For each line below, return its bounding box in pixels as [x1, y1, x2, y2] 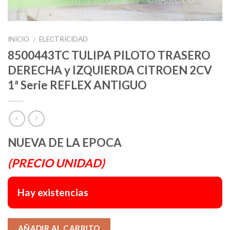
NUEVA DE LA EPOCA [8, 136, 122, 150]
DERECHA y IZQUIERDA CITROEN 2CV [8, 63, 212, 78]
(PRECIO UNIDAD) [8, 156, 105, 170]
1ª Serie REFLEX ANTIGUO [8, 78, 147, 92]
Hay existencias [17, 186, 89, 198]
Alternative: [118, 220, 161, 229]
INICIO [8, 34, 29, 43]
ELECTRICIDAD [39, 34, 88, 43]
